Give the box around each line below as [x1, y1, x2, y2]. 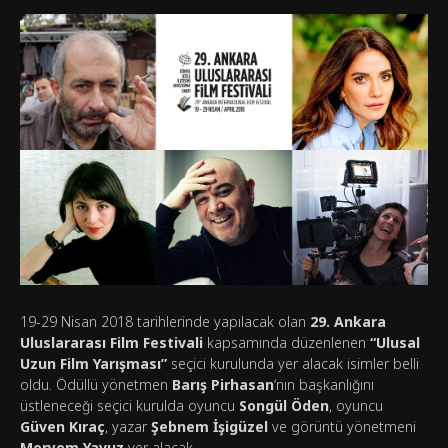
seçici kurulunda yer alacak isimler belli [167, 354, 419, 374]
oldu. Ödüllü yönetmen [20, 375, 172, 395]
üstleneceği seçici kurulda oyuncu [20, 396, 239, 416]
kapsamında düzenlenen [203, 333, 370, 353]
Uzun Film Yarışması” [20, 354, 167, 374]
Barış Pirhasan [172, 375, 274, 395]
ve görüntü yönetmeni [268, 417, 416, 437]
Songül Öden [239, 396, 329, 416]
